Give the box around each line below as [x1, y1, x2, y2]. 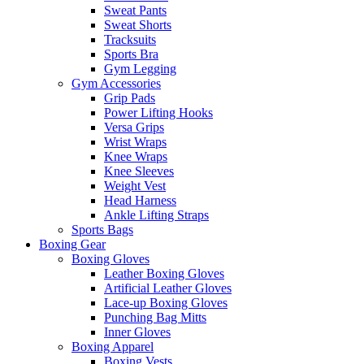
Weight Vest [104, 178, 166, 193]
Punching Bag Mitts [104, 310, 206, 324]
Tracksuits [104, 32, 156, 46]
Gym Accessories [71, 76, 161, 90]
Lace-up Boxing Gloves [104, 295, 227, 310]
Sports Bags [71, 222, 133, 236]
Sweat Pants [104, 2, 167, 17]
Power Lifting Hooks [104, 105, 213, 119]
